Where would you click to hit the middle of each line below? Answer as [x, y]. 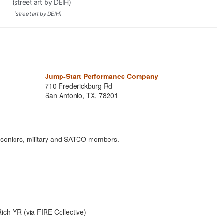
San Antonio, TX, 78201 [81, 95]
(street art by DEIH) [38, 14]
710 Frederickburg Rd [78, 86]
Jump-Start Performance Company [101, 76]
